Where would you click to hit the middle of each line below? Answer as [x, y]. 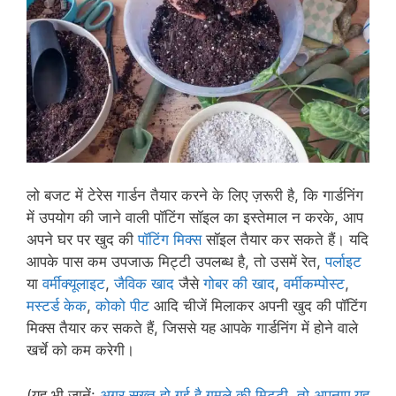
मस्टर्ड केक [57, 306]
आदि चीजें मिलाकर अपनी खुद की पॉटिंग [258, 306]
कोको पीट [122, 306]
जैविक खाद [144, 284]
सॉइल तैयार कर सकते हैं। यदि [285, 240]
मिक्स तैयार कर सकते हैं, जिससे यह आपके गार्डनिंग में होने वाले [192, 328]
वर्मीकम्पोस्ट [314, 284]
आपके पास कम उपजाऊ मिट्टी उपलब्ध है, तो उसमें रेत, [176, 262]
